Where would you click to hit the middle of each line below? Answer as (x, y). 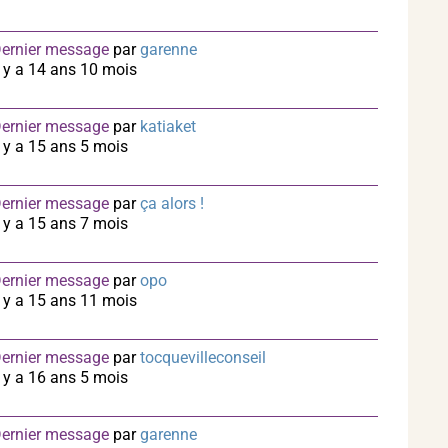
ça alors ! (172, 203)
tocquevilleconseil (203, 357)
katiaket (168, 126)
